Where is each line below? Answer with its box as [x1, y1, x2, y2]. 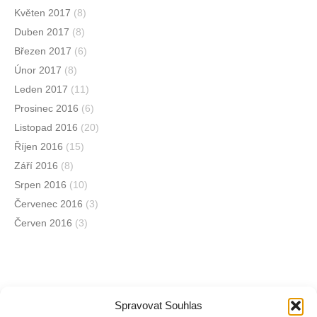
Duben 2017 [14, 26, 69, 38]
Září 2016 [14, 160, 58, 172]
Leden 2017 [14, 83, 68, 96]
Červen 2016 [14, 217, 72, 229]
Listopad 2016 [14, 122, 78, 134]
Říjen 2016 [14, 141, 63, 153]
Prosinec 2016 [14, 103, 79, 115]
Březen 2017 [14, 45, 71, 57]
